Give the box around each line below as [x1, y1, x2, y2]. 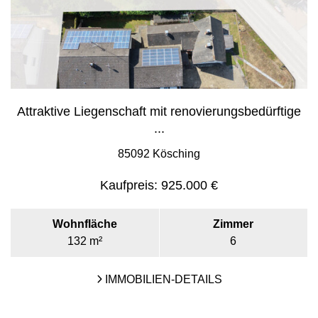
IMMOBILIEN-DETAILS [102, 273, 222, 285]
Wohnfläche [52, 218, 117, 230]
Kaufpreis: [100, 178, 158, 192]
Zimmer [213, 218, 254, 230]
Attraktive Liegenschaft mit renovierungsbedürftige [17, 104, 301, 119]
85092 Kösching [118, 148, 200, 160]
